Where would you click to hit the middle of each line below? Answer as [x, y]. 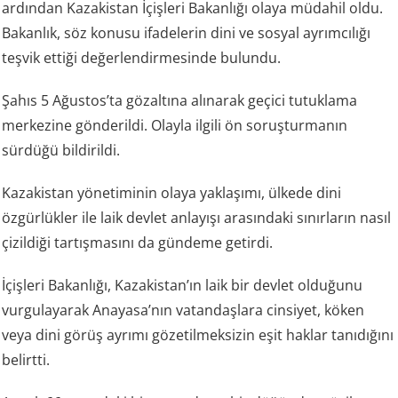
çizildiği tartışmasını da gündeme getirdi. [138, 243]
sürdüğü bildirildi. [61, 151]
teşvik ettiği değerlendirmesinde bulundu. [142, 58]
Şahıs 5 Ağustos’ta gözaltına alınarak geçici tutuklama [180, 101]
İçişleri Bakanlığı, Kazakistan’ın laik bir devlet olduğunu [183, 286]
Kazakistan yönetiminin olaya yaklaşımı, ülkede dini [172, 193]
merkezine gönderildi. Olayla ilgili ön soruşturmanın [175, 126]
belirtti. [26, 360]
